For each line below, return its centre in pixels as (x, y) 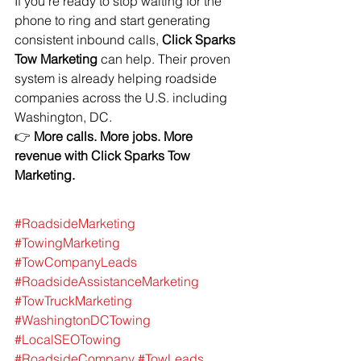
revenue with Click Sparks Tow (104, 156)
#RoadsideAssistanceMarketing (107, 282)
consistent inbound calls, (88, 40)
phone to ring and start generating (114, 21)
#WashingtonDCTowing (83, 320)
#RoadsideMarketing (75, 224)
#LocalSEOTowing (68, 340)
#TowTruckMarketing (73, 301)
